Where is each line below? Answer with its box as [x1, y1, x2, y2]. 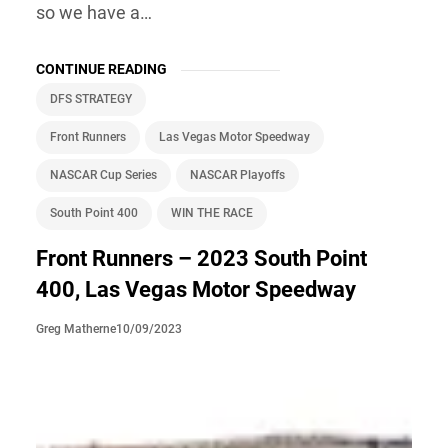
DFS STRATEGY [50, 91, 132, 106]
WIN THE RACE [171, 205, 253, 220]
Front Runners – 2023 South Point [36, 245, 367, 271]
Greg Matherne [36, 322, 116, 337]
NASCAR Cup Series [50, 167, 157, 182]
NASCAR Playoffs [190, 167, 285, 182]
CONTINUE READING [36, 60, 167, 77]
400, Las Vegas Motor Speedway [36, 276, 356, 302]
